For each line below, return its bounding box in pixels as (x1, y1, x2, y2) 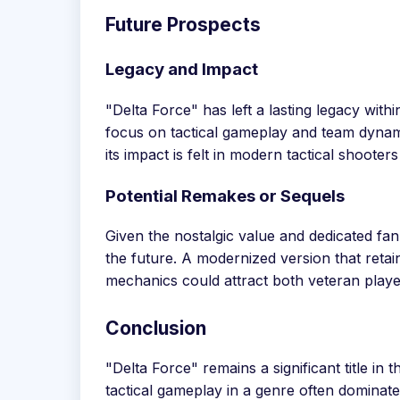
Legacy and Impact (105, 59, 258, 80)
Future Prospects (105, 13, 261, 37)
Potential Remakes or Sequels (105, 185, 345, 206)
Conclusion (105, 317, 206, 340)
